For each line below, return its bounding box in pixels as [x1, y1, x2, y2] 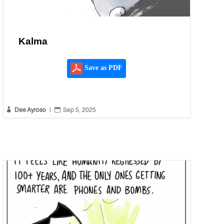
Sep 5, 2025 [62, 107, 96, 114]
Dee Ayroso [14, 107, 46, 114]
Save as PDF [82, 64, 123, 72]
